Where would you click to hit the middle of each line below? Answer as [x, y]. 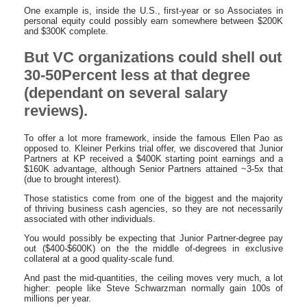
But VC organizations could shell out [153, 58]
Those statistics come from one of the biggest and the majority [153, 198]
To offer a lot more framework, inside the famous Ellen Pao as [153, 138]
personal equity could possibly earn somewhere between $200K [153, 21]
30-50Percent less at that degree [137, 75]
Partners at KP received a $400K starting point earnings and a [153, 158]
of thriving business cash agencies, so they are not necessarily [153, 208]
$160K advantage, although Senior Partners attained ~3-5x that [153, 169]
